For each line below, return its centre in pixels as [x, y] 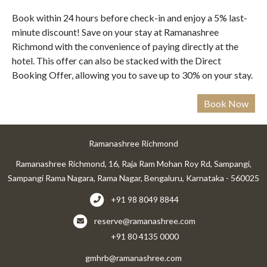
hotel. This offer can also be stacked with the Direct [117, 61]
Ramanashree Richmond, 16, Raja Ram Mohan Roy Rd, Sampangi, [133, 164]
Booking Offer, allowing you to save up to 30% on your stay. [132, 75]
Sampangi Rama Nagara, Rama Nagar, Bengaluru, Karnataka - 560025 [133, 178]
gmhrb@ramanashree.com [133, 257]
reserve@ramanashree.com [145, 221]
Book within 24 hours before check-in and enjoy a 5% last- [130, 18]
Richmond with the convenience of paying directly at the [125, 46]
